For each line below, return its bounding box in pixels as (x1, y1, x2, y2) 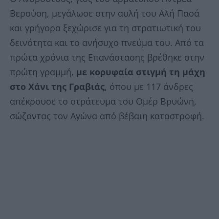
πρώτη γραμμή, (10, 66, 76, 78)
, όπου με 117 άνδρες (105, 81, 193, 93)
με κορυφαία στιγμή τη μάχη (76, 66, 205, 78)
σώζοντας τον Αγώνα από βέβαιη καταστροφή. (10, 110, 204, 122)
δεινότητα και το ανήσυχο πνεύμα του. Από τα (10, 37, 204, 49)
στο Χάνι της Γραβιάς (10, 81, 105, 93)
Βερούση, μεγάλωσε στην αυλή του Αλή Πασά (10, 7, 199, 20)
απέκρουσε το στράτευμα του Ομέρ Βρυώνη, (10, 95, 197, 108)
